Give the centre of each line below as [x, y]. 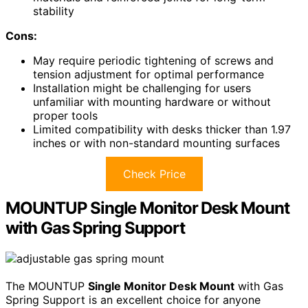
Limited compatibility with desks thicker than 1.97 [162, 130]
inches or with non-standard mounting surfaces [156, 143]
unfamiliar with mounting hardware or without [152, 102]
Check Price [154, 174]
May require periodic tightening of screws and [153, 61]
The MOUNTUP [47, 286]
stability [54, 11]
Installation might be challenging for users [142, 88]
